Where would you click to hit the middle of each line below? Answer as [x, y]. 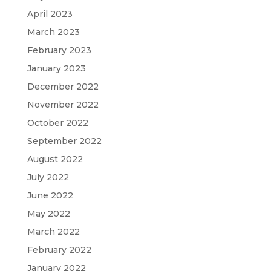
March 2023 [53, 32]
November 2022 [63, 104]
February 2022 [59, 250]
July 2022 [48, 177]
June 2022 [50, 195]
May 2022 [48, 213]
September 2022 [64, 141]
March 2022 [53, 231]
